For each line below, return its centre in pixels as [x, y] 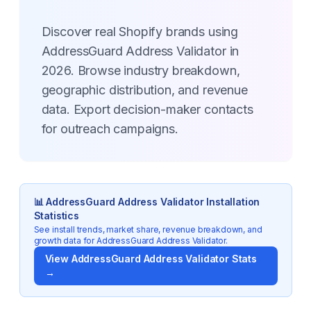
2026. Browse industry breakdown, [141, 70]
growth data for [65, 241]
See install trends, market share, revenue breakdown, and [148, 229]
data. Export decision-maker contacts [147, 109]
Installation [232, 202]
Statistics [56, 216]
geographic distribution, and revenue [144, 90]
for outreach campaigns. [110, 129]
